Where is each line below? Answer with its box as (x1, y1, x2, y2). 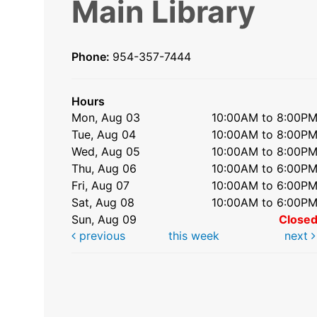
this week (168, 228, 219, 243)
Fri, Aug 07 (71, 178, 130, 192)
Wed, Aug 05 (71, 144, 141, 158)
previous (76, 228, 125, 243)
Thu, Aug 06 (71, 161, 137, 175)
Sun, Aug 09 (71, 212, 137, 226)
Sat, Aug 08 (71, 195, 135, 209)
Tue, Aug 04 (71, 127, 137, 142)
